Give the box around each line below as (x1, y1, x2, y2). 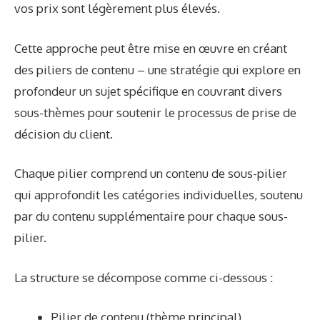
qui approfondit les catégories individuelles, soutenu (14, 187, 303, 203)
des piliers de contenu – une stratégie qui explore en (14, 61, 301, 77)
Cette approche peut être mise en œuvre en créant (14, 40, 287, 56)
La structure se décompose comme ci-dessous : (14, 269, 273, 285)
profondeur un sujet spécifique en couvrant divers (14, 83, 282, 99)
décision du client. (14, 126, 113, 141)
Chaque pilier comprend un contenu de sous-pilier (14, 166, 287, 181)
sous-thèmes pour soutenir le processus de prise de (14, 104, 296, 120)
